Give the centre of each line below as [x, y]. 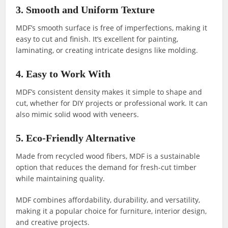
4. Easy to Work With [63, 74]
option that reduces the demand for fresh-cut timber [106, 167]
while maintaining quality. [61, 179]
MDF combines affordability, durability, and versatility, [108, 200]
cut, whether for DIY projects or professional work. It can [112, 103]
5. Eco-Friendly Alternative [76, 138]
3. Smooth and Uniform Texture [85, 10]
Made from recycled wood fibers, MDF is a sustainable [108, 156]
